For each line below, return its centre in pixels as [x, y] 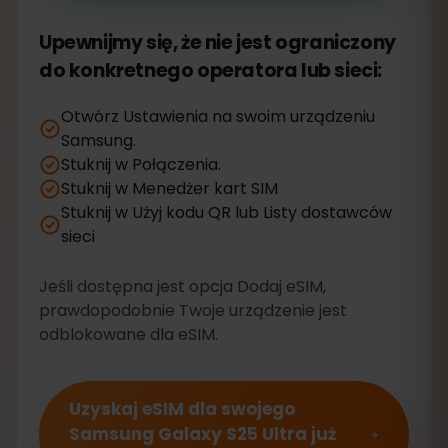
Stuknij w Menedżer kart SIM [169, 188]
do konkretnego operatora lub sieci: [211, 70]
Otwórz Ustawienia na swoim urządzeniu [218, 116]
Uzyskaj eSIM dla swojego [182, 409]
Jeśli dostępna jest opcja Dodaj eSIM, [182, 286]
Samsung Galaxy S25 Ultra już [202, 434]
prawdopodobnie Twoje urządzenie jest [193, 310]
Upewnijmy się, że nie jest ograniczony [217, 42]
